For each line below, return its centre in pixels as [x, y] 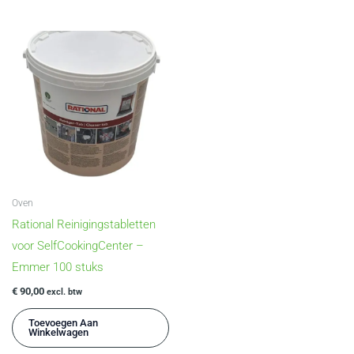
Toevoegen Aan [63, 322]
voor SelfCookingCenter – [78, 246]
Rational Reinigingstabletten [84, 225]
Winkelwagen [58, 332]
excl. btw [64, 292]
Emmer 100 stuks [58, 267]
